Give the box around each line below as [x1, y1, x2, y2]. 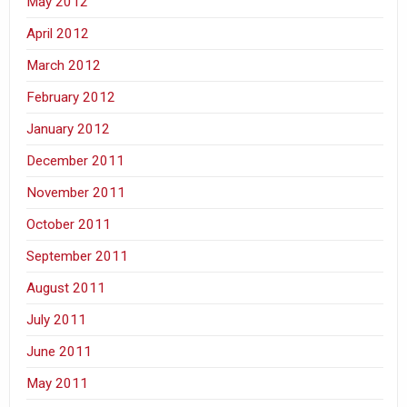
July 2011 [26, 311, 87, 328]
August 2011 [26, 279, 106, 296]
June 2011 [26, 342, 93, 360]
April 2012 [26, 25, 90, 42]
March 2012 [26, 56, 102, 74]
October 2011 [26, 215, 112, 233]
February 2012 [26, 88, 116, 105]
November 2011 [26, 184, 126, 201]
